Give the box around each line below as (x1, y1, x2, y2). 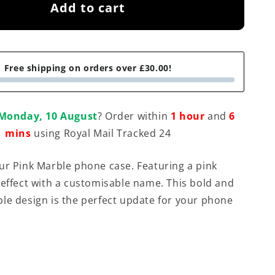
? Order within (97, 109, 171, 123)
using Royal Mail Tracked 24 (31, 126, 171, 140)
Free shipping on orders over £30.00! (4, 62, 172, 74)
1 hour (170, 109, 205, 123)
